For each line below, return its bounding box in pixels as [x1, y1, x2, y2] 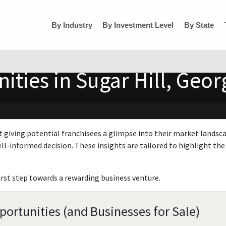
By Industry [51, 21, 92, 29]
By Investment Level [102, 21, 174, 29]
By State [184, 21, 214, 29]
